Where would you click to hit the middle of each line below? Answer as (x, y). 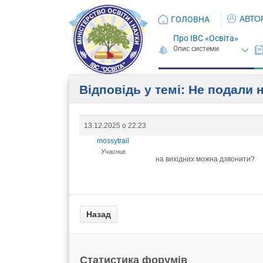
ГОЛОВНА (190, 19)
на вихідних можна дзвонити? (205, 159)
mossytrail (113, 141)
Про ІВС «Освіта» (206, 38)
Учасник (113, 151)
